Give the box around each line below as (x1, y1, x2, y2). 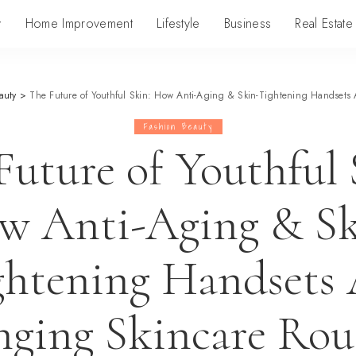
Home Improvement (25, 14, 133, 33)
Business (223, 14, 272, 33)
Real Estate (295, 14, 353, 33)
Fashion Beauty (143, 119, 213, 133)
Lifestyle (156, 14, 200, 33)
